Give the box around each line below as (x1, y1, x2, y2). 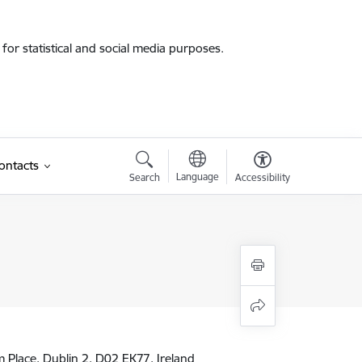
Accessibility (234, 171, 290, 183)
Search (128, 171, 160, 183)
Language (175, 170, 219, 183)
